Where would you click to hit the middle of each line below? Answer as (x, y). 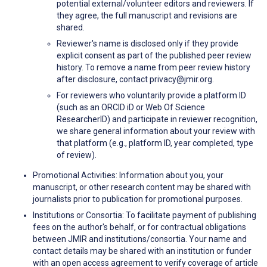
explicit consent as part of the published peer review (154, 56)
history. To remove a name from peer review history (153, 68)
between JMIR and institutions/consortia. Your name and (140, 239)
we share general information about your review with (156, 131)
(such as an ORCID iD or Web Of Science (131, 108)
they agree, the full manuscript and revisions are (147, 16)
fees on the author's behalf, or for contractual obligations (139, 227)
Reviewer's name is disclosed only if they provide (148, 44)
